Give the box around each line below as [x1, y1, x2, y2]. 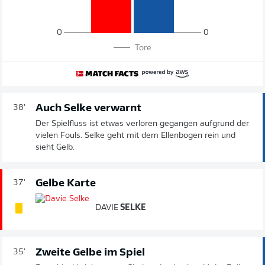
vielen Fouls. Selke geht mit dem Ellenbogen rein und [35, 131, 235, 140]
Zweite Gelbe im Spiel [35, 247, 145, 258]
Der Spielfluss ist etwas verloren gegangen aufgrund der [35, 119, 249, 128]
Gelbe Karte [35, 177, 96, 189]
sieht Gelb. [35, 143, 75, 152]
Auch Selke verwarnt [35, 102, 141, 114]
